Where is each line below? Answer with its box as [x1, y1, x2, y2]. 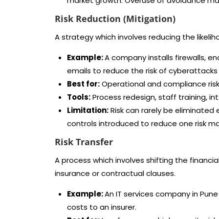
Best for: [67, 79, 100, 89]
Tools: [67, 92, 90, 102]
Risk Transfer [55, 136, 113, 148]
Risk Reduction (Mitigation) [55, 13, 175, 24]
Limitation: [67, 105, 109, 115]
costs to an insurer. [67, 202, 136, 212]
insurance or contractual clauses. [55, 168, 175, 178]
